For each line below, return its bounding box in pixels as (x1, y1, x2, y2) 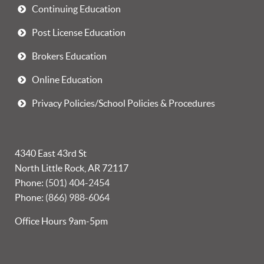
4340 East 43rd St (15, 148, 87, 159)
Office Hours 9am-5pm (15, 216, 108, 226)
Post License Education (32, 27, 126, 38)
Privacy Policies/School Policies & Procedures (32, 98, 215, 108)
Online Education (32, 74, 103, 85)
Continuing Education (32, 4, 121, 14)
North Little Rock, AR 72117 (15, 163, 128, 173)
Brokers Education (32, 51, 107, 61)
